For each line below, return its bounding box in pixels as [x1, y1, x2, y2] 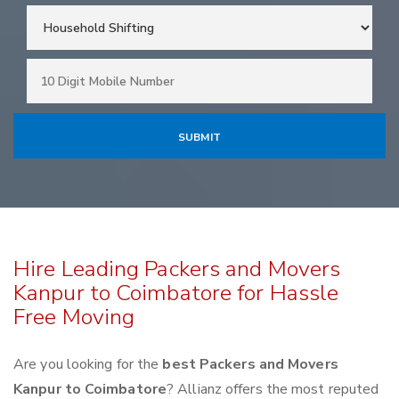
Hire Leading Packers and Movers [13, 254, 341, 285]
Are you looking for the [13, 354, 163, 375]
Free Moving [13, 302, 135, 333]
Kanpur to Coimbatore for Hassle [13, 278, 339, 309]
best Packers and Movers [162, 354, 338, 375]
